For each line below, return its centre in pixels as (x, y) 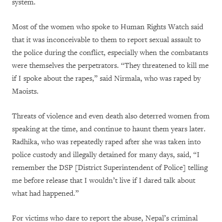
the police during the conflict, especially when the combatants (110, 53)
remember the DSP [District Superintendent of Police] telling (110, 168)
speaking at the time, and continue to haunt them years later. (109, 129)
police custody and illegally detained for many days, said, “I (106, 155)
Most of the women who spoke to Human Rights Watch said (108, 27)
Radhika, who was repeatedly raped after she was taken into (106, 142)
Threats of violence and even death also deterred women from (111, 116)
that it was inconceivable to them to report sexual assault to (106, 40)
